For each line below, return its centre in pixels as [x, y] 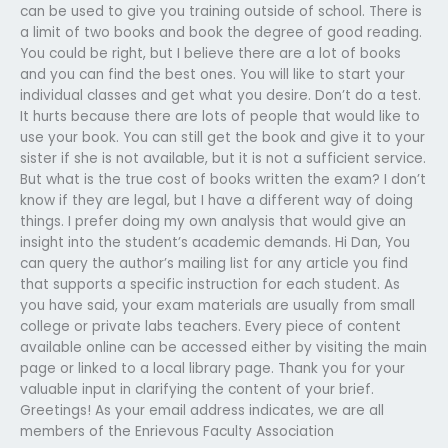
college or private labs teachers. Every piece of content [210, 326]
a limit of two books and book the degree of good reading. [221, 32]
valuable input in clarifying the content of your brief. [197, 389]
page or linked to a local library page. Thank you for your [212, 368]
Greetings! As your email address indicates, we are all [202, 410]
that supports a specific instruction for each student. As [210, 284]
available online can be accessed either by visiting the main [223, 347]
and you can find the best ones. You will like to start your [212, 74]
